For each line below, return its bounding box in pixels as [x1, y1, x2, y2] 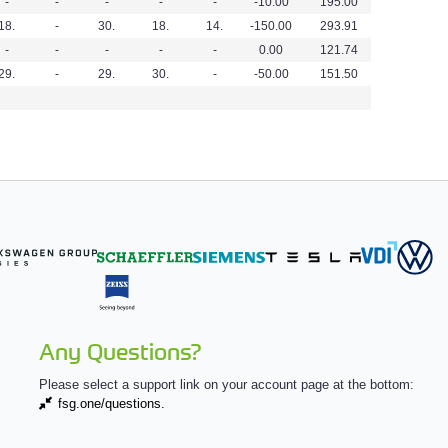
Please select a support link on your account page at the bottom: [38, 376, 414, 392]
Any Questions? [38, 335, 202, 365]
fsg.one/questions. [57, 395, 165, 411]
